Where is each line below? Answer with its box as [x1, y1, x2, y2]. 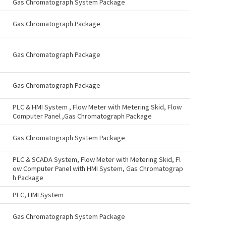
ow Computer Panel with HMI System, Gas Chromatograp [13, 163, 183, 173]
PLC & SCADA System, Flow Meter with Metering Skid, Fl [13, 154, 181, 164]
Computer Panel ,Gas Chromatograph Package [13, 111, 152, 121]
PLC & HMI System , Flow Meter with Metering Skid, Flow [13, 102, 182, 111]
